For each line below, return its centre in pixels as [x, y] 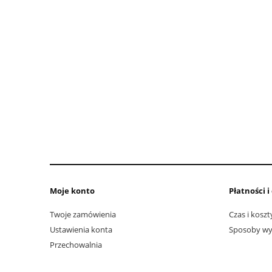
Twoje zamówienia [83, 214]
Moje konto [72, 191]
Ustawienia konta [81, 230]
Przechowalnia [76, 245]
